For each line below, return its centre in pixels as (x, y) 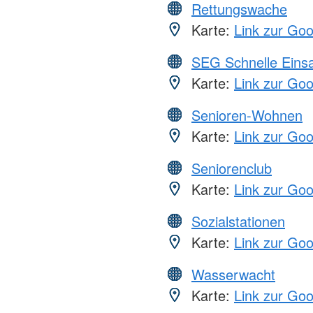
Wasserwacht (233, 274)
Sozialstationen (238, 221)
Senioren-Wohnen (247, 115)
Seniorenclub (232, 168)
